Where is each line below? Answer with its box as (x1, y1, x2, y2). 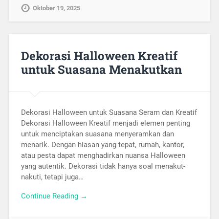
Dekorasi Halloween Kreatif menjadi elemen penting (21, 118, 190, 128)
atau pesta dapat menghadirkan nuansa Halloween (21, 151, 185, 160)
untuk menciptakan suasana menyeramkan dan (21, 129, 174, 138)
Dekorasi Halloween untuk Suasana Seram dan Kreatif (21, 108, 197, 117)
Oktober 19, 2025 (32, 4, 80, 12)
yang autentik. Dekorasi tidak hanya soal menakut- (21, 161, 185, 171)
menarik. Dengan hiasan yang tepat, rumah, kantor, (21, 140, 184, 149)
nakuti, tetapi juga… (21, 172, 84, 181)
